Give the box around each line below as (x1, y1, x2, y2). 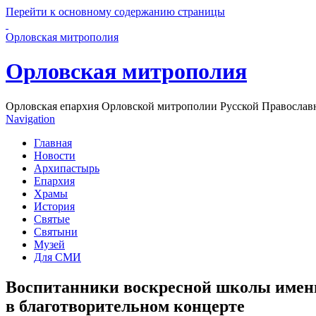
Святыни (34, 225, 78, 238)
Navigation (6, 112, 55, 125)
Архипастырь (34, 162, 99, 174)
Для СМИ (34, 250, 81, 263)
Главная (34, 136, 72, 149)
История (34, 200, 75, 212)
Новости (34, 149, 75, 162)
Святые (34, 212, 70, 225)
